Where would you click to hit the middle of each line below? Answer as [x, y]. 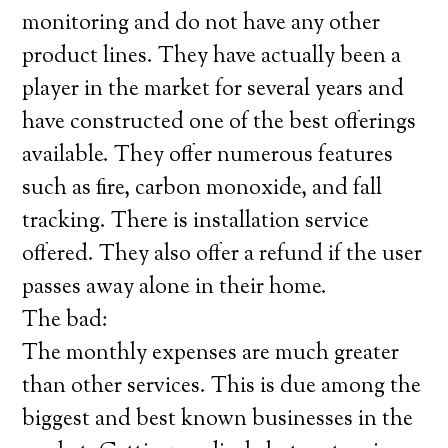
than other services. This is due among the [222, 387]
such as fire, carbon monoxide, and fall [202, 189]
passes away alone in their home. [175, 288]
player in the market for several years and [213, 90]
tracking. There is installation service [196, 222]
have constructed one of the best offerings [219, 123]
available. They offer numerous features [208, 156]
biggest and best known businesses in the [218, 420]
